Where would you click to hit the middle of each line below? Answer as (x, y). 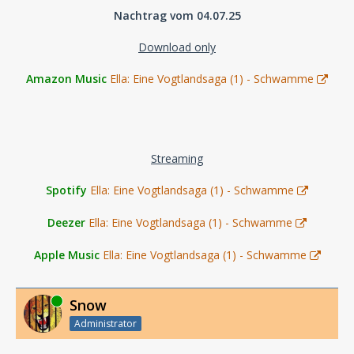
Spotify (66, 190)
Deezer (66, 222)
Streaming (177, 158)
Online (38, 300)
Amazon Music (66, 78)
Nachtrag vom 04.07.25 (177, 15)
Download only (177, 47)
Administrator (105, 323)
